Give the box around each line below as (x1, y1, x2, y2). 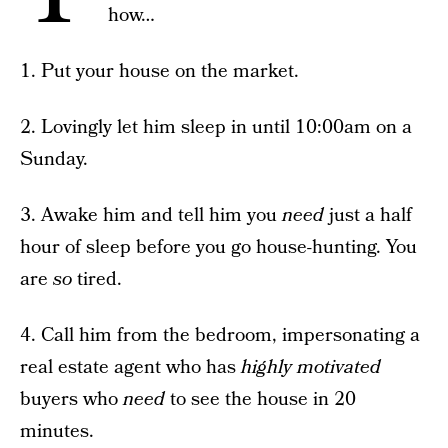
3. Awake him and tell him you (20, 202, 282, 229)
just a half (324, 202, 412, 229)
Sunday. (20, 146, 88, 173)
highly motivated (241, 354, 381, 381)
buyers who (20, 386, 123, 413)
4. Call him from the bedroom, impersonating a (20, 322, 420, 349)
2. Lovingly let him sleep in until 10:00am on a (20, 114, 412, 141)
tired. (72, 266, 122, 293)
